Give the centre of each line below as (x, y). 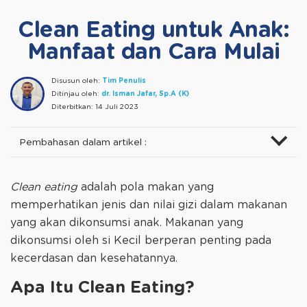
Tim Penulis (124, 81)
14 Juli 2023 (117, 107)
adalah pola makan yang (146, 187)
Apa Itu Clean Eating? (102, 288)
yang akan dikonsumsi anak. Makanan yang (127, 223)
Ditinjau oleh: (76, 94)
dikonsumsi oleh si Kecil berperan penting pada (141, 241)
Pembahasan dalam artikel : (83, 143)
